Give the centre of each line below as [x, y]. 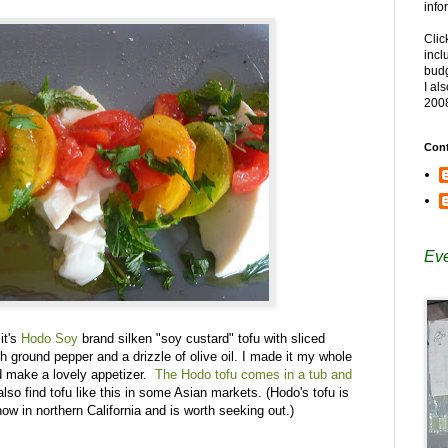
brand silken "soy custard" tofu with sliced [201, 338]
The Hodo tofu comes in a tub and [253, 374]
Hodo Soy [49, 338]
